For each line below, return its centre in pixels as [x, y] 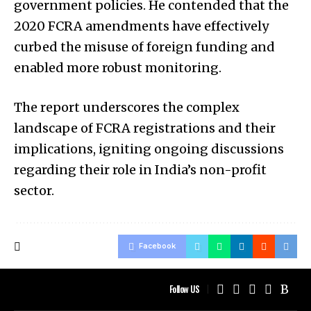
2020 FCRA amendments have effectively [141, 26]
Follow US [184, 289]
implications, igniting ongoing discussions [149, 149]
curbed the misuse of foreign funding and [144, 47]
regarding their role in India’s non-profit [140, 169]
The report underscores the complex [127, 107]
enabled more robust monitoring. [118, 67]
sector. [34, 190]
